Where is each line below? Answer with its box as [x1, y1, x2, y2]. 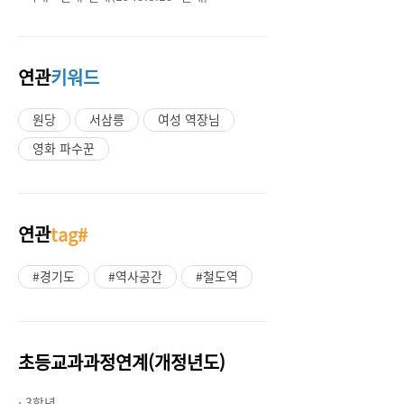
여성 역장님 [158, 110, 220, 128]
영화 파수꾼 [32, 139, 95, 157]
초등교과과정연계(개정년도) [18, 349, 225, 375]
